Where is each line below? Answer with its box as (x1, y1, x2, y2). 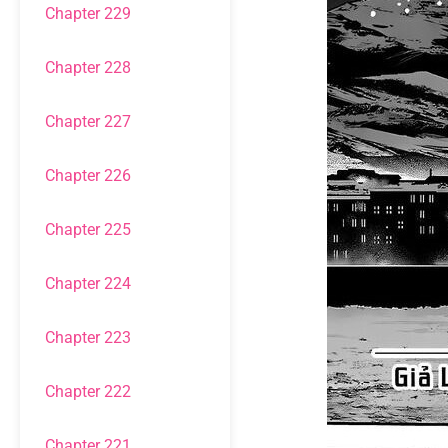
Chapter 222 (45, 382, 131, 401)
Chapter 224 (45, 274, 131, 293)
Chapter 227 (45, 112, 131, 131)
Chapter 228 (45, 58, 131, 77)
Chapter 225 (45, 220, 131, 239)
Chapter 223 (45, 328, 131, 347)
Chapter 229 (45, 4, 131, 23)
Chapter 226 (45, 166, 131, 185)
